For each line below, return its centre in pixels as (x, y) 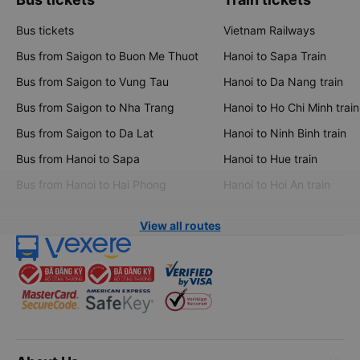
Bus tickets (45, 30)
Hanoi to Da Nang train (283, 81)
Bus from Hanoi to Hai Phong (91, 184)
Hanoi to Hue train (270, 158)
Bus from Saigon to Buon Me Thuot (107, 55)
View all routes (180, 225)
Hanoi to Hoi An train (277, 184)
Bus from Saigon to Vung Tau (92, 81)
